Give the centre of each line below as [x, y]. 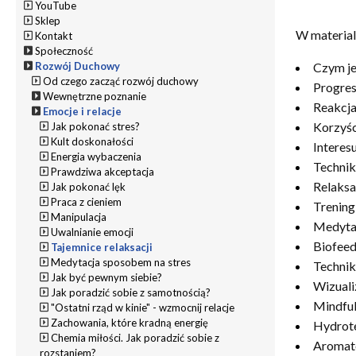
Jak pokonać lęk [89, 186]
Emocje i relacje [83, 111]
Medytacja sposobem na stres [121, 262]
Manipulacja [79, 217]
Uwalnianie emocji [93, 232]
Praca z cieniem [87, 201]
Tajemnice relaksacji [102, 247]
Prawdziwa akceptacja [103, 171]
